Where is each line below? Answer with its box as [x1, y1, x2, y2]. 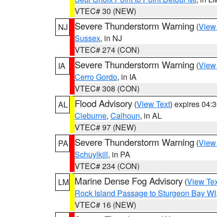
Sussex [75, 32, 100, 44]
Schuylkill [75, 149, 108, 160]
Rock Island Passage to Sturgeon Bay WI [75, 187, 216, 199]
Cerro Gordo [75, 71, 117, 82]
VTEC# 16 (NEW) [75, 199, 136, 210]
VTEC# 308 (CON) [75, 83, 139, 94]
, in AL [140, 110, 162, 121]
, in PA [108, 149, 130, 160]
